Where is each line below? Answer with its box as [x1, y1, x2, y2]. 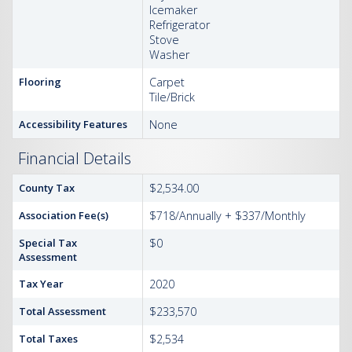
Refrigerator [149, 17, 210, 32]
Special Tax [19, 236, 77, 250]
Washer [149, 47, 189, 62]
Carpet [149, 75, 185, 90]
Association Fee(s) [19, 208, 108, 222]
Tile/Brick [149, 90, 195, 104]
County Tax [19, 181, 75, 195]
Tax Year [19, 277, 64, 291]
